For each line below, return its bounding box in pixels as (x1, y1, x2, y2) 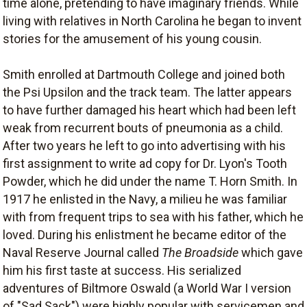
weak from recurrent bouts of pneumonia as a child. (3, 121, 283, 135)
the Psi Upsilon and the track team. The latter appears (3, 85, 292, 99)
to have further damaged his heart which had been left (3, 103, 296, 117)
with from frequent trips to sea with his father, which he (3, 210, 304, 224)
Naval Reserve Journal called (3, 245, 162, 260)
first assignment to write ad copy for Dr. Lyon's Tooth (3, 156, 287, 171)
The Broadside (162, 245, 238, 260)
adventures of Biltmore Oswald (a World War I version (3, 281, 291, 295)
